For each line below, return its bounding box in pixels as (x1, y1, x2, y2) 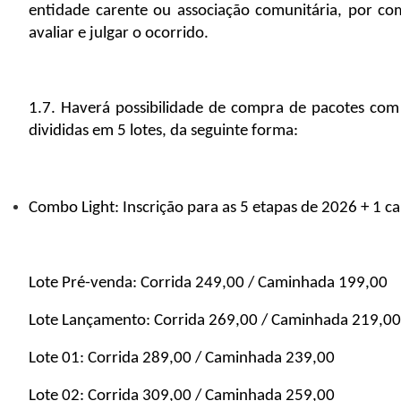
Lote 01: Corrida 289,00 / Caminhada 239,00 (29, 349, 335, 367)
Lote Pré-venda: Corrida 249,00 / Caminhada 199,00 (29, 275, 391, 293)
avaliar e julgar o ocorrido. (29, 24, 209, 42)
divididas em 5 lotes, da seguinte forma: (29, 123, 298, 141)
